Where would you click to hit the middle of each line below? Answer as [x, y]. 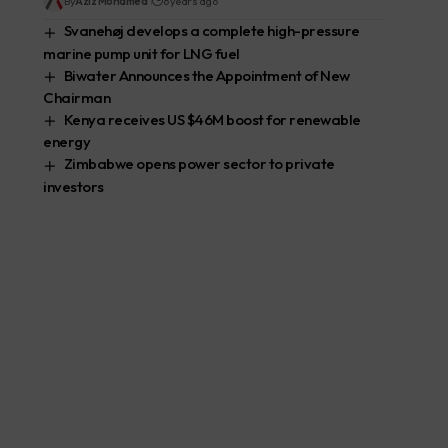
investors [73, 186]
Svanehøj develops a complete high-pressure [211, 31]
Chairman [77, 98]
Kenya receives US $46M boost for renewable [212, 120]
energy [67, 142]
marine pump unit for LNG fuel [141, 53]
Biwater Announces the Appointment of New [206, 75]
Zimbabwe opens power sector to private [199, 164]
